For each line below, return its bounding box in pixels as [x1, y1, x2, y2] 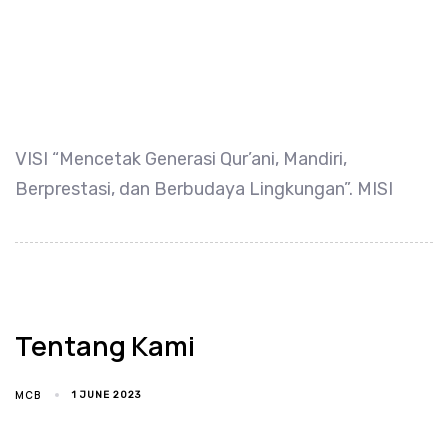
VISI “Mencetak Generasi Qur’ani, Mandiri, [15, 147, 347, 170]
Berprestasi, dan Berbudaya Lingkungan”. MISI [15, 177, 393, 200]
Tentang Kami [15, 327, 195, 364]
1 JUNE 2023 [72, 389, 142, 401]
